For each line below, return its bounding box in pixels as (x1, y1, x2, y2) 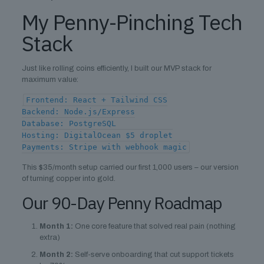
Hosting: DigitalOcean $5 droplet (21, 131, 173, 140)
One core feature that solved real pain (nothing (72, 222, 236, 230)
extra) (39, 233, 60, 242)
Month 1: (39, 222, 73, 230)
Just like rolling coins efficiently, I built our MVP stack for (21, 64, 212, 72)
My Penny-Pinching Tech (21, 8, 242, 36)
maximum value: (21, 75, 78, 84)
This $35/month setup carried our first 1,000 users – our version (21, 163, 239, 171)
